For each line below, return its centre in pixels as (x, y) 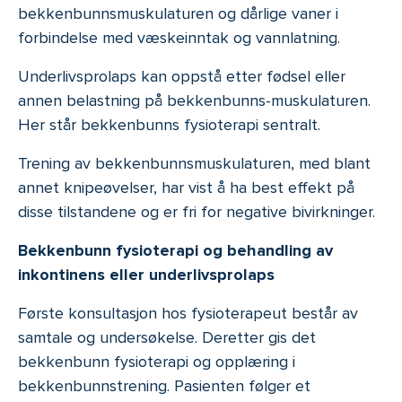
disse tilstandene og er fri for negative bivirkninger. (197, 212)
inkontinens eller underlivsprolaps (146, 275)
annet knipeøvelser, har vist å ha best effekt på (186, 188)
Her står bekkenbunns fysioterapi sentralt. (169, 125)
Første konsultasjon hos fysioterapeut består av (188, 314)
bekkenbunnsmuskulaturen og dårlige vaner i (178, 14)
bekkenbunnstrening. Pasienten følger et (164, 386)
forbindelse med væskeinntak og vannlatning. (179, 38)
